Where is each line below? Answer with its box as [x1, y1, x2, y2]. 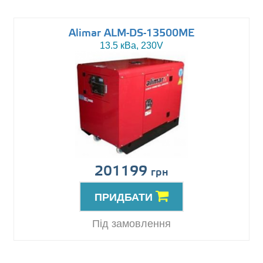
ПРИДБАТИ [95, 191, 156, 204]
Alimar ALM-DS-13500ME [69, 27, 194, 41]
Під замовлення [92, 218, 171, 230]
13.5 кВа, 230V [100, 41, 163, 51]
